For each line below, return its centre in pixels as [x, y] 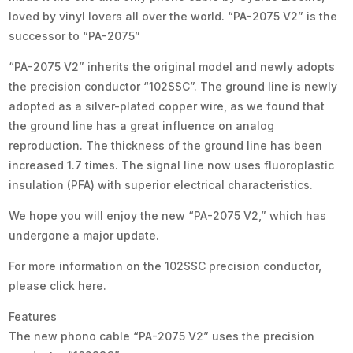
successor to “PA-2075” [75, 35]
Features [33, 316]
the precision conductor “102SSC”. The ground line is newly [173, 86]
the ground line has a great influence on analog [142, 125]
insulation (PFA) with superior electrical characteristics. [161, 184]
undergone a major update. [84, 235]
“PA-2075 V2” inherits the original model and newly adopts [172, 66]
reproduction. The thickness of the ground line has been [166, 145]
